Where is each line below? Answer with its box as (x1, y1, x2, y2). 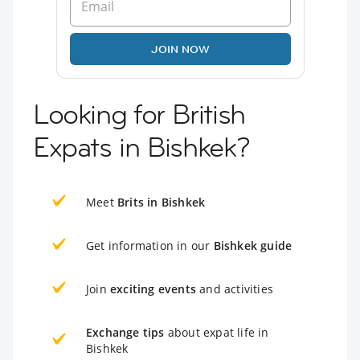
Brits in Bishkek (117, 194, 206, 210)
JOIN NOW (150, 41, 210, 56)
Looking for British (33, 96, 245, 132)
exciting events (110, 280, 196, 297)
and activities (196, 280, 273, 297)
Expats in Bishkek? (33, 129, 250, 165)
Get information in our (86, 237, 214, 253)
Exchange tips (86, 324, 165, 340)
